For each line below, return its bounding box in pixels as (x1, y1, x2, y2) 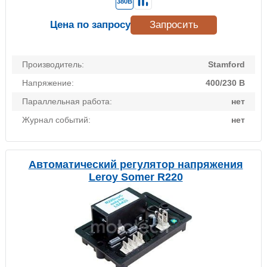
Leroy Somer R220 (88, 171, 183, 184)
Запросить (149, 19, 198, 31)
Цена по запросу (50, 19, 131, 31)
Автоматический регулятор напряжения (28, 159, 243, 171)
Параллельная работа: (22, 97, 112, 107)
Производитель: (22, 60, 84, 70)
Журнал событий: (22, 115, 91, 125)
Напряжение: (22, 78, 74, 88)
